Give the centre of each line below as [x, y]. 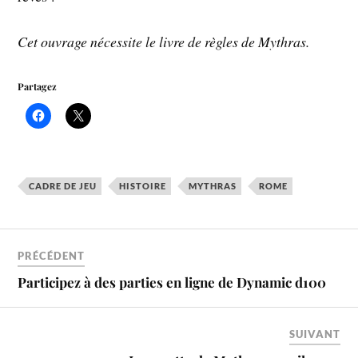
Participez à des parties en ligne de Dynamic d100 [172, 282]
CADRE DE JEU [63, 186]
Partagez [38, 86]
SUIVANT [314, 334]
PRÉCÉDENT [52, 256]
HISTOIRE [143, 186]
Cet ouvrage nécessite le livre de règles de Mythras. [164, 41]
